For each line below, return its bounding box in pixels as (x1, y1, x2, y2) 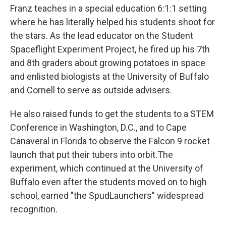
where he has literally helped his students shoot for (10, 17, 215, 27)
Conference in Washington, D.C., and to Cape (10, 122, 187, 133)
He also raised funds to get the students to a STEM (10, 108, 214, 119)
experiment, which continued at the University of (10, 163, 203, 174)
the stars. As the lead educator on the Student (10, 30, 193, 41)
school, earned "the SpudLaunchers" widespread (10, 190, 204, 201)
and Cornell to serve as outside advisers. (10, 85, 172, 95)
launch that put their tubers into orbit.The (10, 149, 173, 160)
